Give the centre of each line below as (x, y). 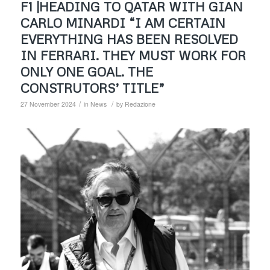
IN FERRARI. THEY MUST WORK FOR (133, 56)
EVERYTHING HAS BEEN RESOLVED (129, 39)
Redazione (140, 104)
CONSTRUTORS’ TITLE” (92, 88)
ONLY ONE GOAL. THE (86, 72)
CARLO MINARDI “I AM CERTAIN (123, 23)
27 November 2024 (48, 104)
